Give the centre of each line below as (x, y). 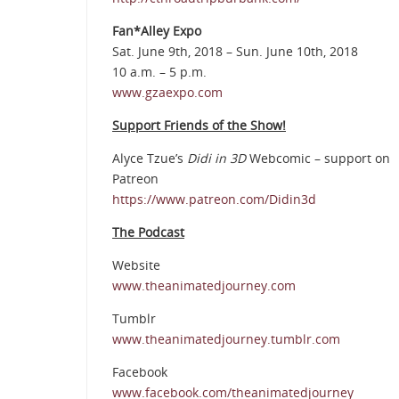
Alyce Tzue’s (150, 159)
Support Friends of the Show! (199, 126)
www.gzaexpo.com (167, 93)
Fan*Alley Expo (157, 31)
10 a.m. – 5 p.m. (159, 72)
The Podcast (148, 232)
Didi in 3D (216, 159)
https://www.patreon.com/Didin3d (214, 199)
